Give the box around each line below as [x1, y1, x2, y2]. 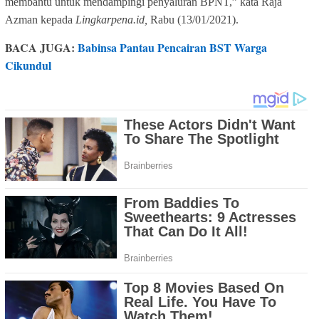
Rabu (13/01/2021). [147, 14, 239, 26]
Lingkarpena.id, [75, 14, 147, 26]
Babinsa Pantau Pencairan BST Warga [78, 39, 267, 56]
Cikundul [5, 57, 51, 74]
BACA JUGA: [5, 39, 78, 56]
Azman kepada [5, 14, 75, 26]
